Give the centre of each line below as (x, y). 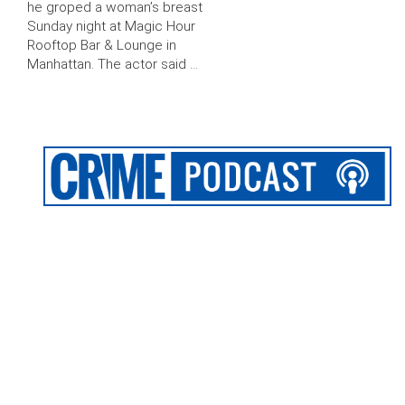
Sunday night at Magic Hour (111, 26)
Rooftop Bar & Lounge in (102, 45)
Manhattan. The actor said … (113, 64)
